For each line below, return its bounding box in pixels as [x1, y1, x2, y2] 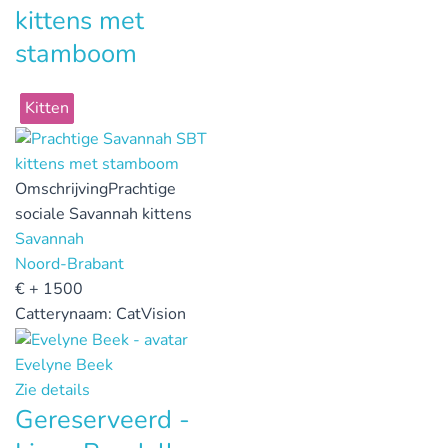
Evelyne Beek [15, 353, 113, 376]
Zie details [15, 378, 90, 401]
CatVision [116, 303, 186, 326]
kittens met [15, 3, 144, 39]
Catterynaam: [15, 303, 116, 326]
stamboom [15, 36, 137, 72]
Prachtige [108, 178, 176, 201]
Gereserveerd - [15, 401, 190, 437]
